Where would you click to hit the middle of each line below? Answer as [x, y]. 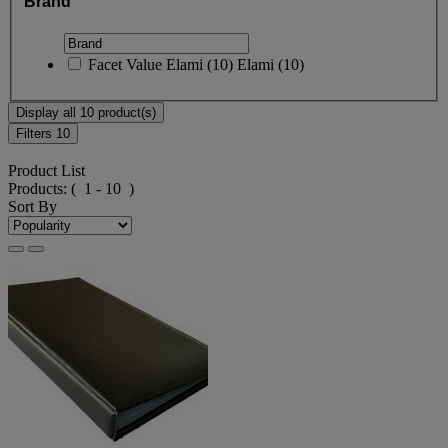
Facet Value [125, 64]
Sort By [32, 207]
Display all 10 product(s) [86, 112]
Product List [46, 171]
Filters [36, 133]
